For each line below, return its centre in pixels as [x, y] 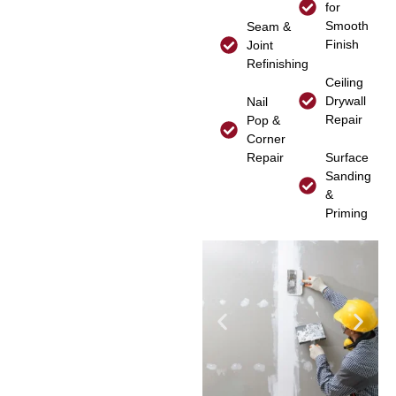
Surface [347, 157]
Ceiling [345, 82]
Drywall [346, 100]
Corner [266, 138]
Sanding [349, 175]
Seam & [268, 26]
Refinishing [277, 63]
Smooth [347, 25]
